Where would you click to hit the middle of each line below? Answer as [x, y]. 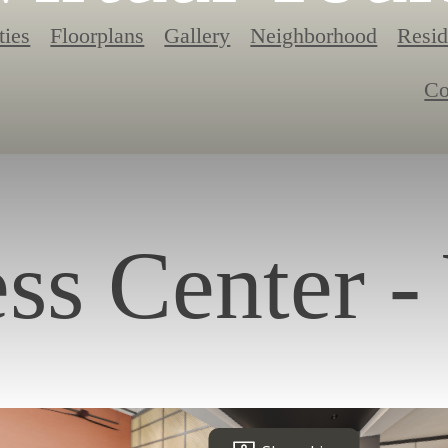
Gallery [197, 36]
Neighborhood [314, 36]
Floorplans [97, 36]
